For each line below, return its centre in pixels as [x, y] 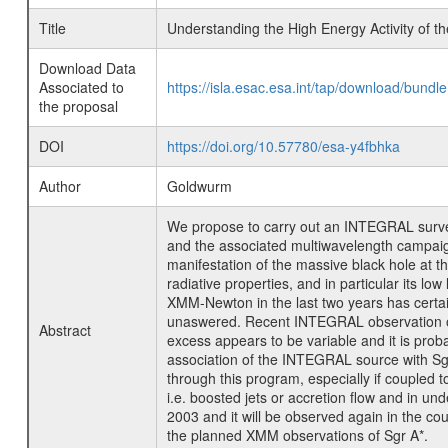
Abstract [64, 330]
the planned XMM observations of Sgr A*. [297, 435]
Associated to [81, 87]
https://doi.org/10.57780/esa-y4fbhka [283, 146]
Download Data [87, 68]
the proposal [78, 106]
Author [59, 186]
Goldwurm [199, 186]
